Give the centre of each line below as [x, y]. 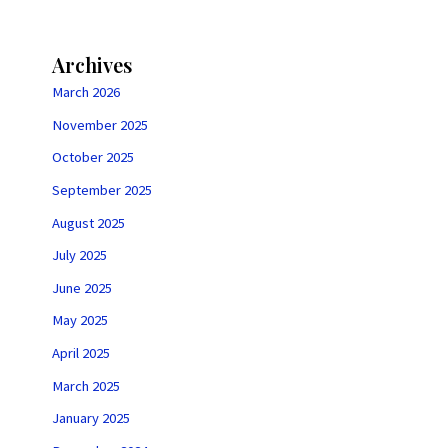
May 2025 [79, 320]
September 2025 [101, 189]
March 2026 [85, 91]
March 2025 [85, 385]
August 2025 [88, 222]
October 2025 [92, 157]
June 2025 [81, 287]
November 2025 [99, 124]
